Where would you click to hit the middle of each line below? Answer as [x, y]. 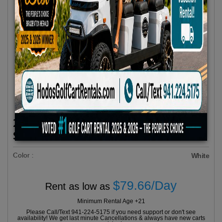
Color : [23, 155]
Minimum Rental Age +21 [111, 201]
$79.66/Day [145, 185]
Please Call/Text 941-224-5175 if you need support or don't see [111, 212]
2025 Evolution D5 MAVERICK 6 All [107, 123]
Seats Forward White [68, 136]
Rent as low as [79, 186]
